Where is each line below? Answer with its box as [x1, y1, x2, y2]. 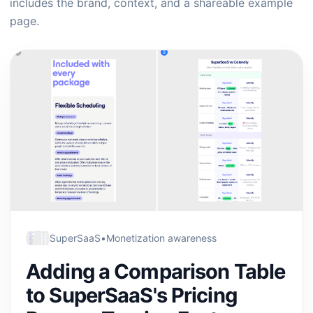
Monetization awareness [106, 232, 217, 244]
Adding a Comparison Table [26, 259, 286, 284]
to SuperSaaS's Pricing [26, 283, 237, 307]
